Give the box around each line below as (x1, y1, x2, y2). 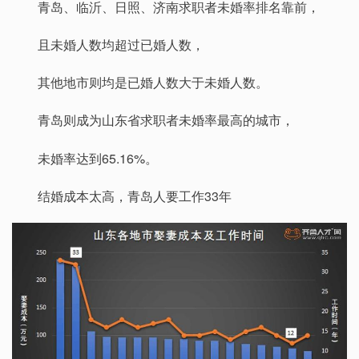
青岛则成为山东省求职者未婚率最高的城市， (38, 111, 294, 130)
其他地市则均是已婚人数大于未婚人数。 (38, 73, 268, 92)
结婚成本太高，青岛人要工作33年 (38, 186, 232, 205)
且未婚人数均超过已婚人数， (38, 35, 204, 54)
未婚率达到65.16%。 (38, 148, 158, 167)
